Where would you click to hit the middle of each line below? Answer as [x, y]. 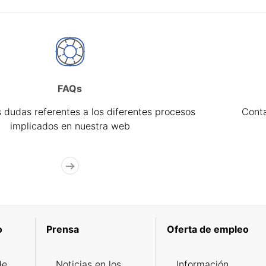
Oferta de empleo [208, 229]
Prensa [62, 229]
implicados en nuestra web [70, 126]
